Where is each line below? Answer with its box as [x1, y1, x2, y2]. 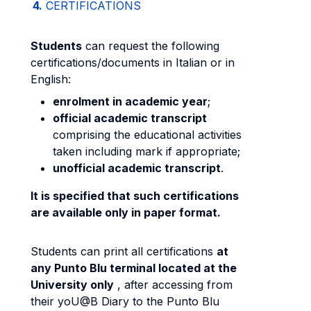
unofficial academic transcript [53, 161, 221, 175]
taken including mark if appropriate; [53, 144, 240, 158]
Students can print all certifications [31, 244, 217, 258]
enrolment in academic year [53, 94, 208, 108]
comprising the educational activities [53, 128, 242, 142]
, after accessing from [114, 278, 233, 292]
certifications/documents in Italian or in [31, 56, 235, 69]
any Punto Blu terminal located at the [31, 261, 237, 275]
